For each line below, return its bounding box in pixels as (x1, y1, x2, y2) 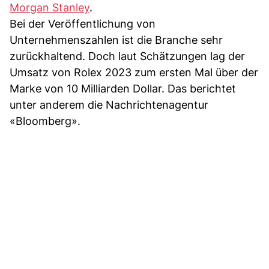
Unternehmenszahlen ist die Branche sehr (10, 33, 223, 46)
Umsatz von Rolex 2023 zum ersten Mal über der (10, 65, 258, 79)
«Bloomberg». (10, 114, 80, 127)
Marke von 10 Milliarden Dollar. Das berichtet (10, 82, 236, 95)
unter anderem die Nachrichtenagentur (10, 98, 208, 111)
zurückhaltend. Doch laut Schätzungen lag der (10, 49, 245, 62)
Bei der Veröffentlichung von (10, 17, 156, 30)
